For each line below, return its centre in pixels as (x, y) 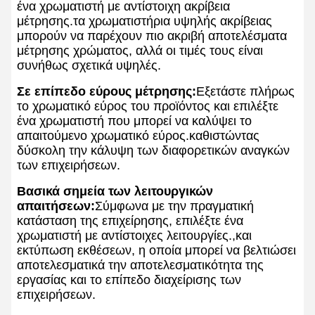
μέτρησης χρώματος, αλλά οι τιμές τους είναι (140, 51)
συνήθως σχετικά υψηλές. (89, 66)
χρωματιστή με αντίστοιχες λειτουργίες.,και (134, 236)
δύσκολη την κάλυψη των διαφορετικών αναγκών (153, 151)
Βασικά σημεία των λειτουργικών (115, 192)
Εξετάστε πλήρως (245, 92)
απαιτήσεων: (56, 206)
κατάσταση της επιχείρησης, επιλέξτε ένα (130, 221)
